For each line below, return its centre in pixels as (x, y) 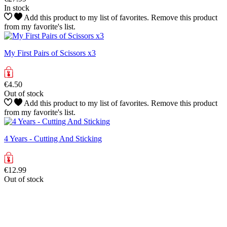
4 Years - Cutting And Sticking (53, 138)
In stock (17, 8)
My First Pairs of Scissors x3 (50, 53)
